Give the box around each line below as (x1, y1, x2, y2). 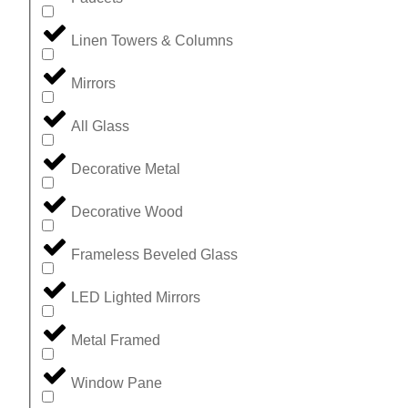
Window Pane (71, 375, 162, 392)
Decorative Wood (71, 204, 183, 220)
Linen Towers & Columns (71, 33, 233, 49)
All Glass (71, 118, 129, 135)
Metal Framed (71, 332, 160, 349)
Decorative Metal (71, 161, 180, 178)
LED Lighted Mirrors (71, 290, 200, 306)
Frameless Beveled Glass (71, 247, 238, 263)
